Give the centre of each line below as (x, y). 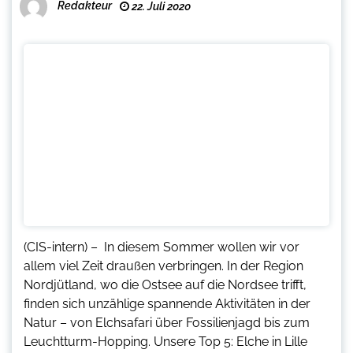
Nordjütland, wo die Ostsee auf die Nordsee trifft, (165, 285)
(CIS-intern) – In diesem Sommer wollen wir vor (162, 247)
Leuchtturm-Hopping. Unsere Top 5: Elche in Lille (165, 342)
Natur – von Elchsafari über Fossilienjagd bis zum (167, 323)
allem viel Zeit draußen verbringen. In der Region (163, 266)
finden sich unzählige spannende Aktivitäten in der (167, 304)
